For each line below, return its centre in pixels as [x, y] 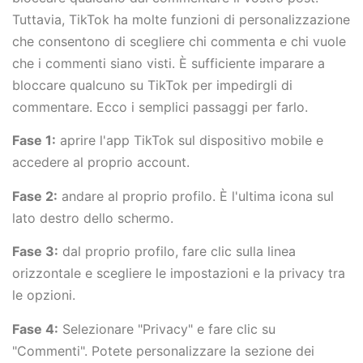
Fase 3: [35, 252]
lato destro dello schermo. [93, 218]
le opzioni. [44, 295]
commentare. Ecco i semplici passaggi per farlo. [162, 107]
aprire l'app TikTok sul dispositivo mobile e [190, 141]
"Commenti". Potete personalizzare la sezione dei [163, 350]
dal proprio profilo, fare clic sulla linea [177, 252]
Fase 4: [35, 329]
